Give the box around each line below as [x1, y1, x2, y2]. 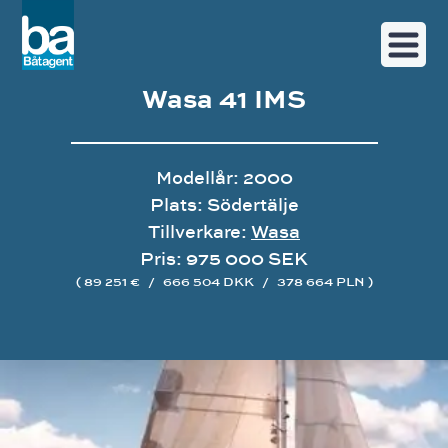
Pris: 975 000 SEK [140, 246, 308, 271]
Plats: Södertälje [149, 192, 299, 217]
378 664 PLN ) [273, 272, 373, 290]
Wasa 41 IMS [142, 79, 306, 117]
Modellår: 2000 [155, 165, 293, 190]
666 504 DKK [159, 272, 257, 290]
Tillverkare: [148, 219, 251, 244]
